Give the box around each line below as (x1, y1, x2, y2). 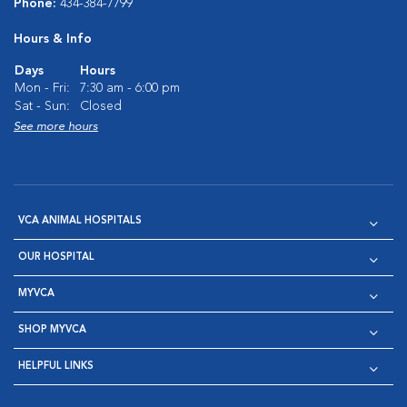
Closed (80, 100, 122, 113)
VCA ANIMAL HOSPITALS (18, 216, 142, 226)
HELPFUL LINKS (18, 362, 94, 372)
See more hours (14, 121, 98, 133)
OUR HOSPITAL (18, 253, 94, 263)
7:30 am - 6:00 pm (80, 82, 180, 94)
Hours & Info (14, 33, 92, 45)
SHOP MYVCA (18, 325, 86, 335)
